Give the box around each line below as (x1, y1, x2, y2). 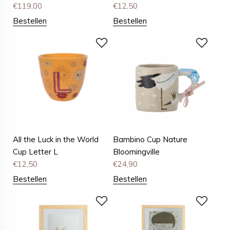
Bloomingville (113, 147, 160, 157)
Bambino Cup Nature (113, 135, 188, 145)
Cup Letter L (13, 147, 58, 157)
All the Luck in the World (13, 135, 99, 145)
